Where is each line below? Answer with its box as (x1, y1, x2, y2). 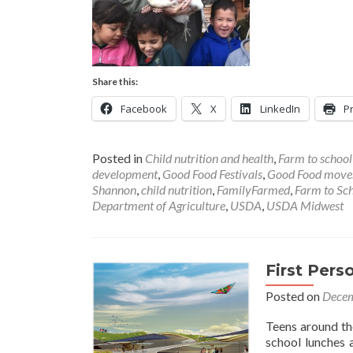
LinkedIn (260, 102, 300, 116)
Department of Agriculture (92, 198, 225, 213)
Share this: (92, 76, 138, 87)
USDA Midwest (266, 198, 344, 213)
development (92, 166, 158, 181)
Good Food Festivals (162, 166, 262, 181)
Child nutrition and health (145, 150, 273, 165)
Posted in (92, 150, 145, 165)
